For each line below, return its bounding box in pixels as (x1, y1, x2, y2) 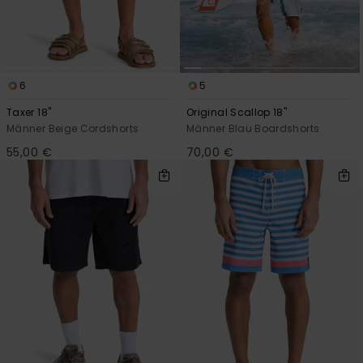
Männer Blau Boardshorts (186, 121, 320, 135)
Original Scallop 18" (186, 105, 288, 119)
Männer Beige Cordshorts (6, 121, 139, 135)
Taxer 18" (6, 105, 52, 119)
